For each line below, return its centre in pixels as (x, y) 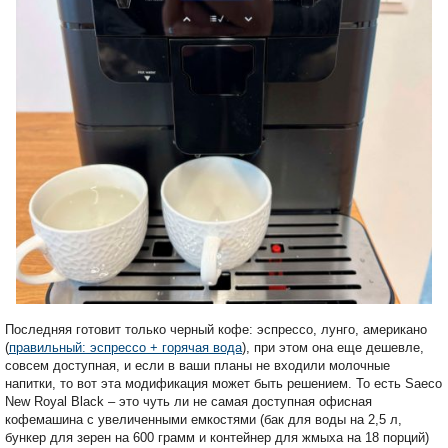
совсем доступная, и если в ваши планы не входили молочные (197, 365)
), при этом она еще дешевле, (333, 347)
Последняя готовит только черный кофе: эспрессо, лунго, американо (216, 329)
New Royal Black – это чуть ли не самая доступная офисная (188, 401)
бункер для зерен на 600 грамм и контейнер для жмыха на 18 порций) (217, 437)
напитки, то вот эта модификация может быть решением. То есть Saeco (223, 383)
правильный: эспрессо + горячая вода (125, 347)
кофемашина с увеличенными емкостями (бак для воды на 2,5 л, (203, 419)
